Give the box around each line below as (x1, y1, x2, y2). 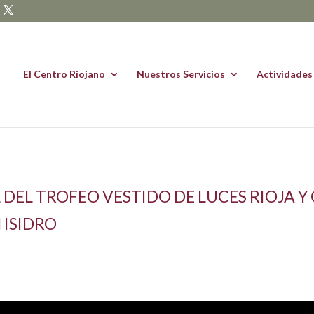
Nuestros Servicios (137, 68, 225, 80)
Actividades (257, 68, 313, 80)
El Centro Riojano (23, 68, 105, 80)
